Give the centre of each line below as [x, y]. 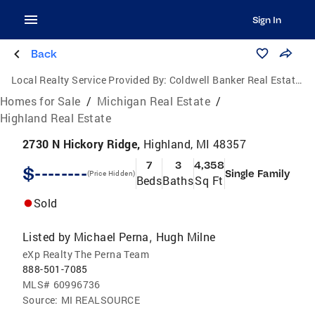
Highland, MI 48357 [195, 144]
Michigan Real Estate [154, 101]
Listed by [47, 237]
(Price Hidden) [111, 173]
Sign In [266, 20]
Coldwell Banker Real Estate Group [232, 80]
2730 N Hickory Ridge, [83, 144]
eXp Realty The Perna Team [86, 254]
